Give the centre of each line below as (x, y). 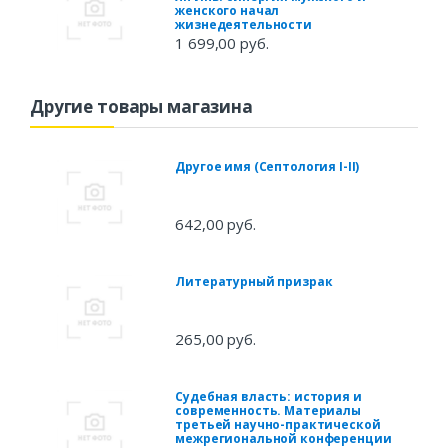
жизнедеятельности (243, 25)
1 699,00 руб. (222, 43)
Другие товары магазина (141, 107)
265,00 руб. (215, 339)
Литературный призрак (254, 282)
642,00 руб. (215, 224)
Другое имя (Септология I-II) (267, 167)
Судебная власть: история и (268, 397)
